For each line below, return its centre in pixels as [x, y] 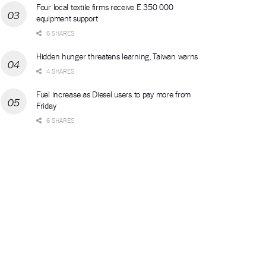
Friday [46, 105]
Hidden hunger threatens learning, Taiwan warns [117, 56]
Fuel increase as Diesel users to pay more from [114, 94]
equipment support [67, 18]
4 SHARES [59, 70]
